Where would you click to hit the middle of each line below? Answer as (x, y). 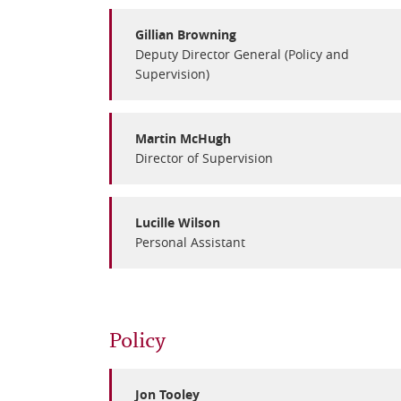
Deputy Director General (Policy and (242, 54)
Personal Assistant (190, 242)
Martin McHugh (183, 138)
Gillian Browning (186, 34)
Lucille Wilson (178, 222)
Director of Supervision (204, 158)
